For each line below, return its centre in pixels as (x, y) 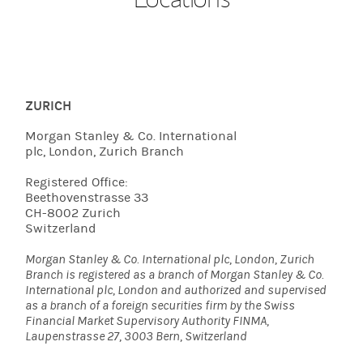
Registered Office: (77, 182)
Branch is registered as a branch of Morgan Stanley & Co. (175, 274)
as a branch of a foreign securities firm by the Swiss (160, 305)
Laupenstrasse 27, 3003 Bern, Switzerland (137, 336)
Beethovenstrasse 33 (87, 197)
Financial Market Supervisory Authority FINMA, (147, 320)
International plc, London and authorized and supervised (176, 290)
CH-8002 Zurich (73, 213)
